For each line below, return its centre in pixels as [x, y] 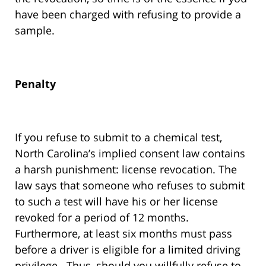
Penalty [35, 84]
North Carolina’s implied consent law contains [130, 153]
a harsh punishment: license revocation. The [126, 170]
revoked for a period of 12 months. [103, 218]
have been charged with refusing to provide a [128, 15]
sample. [35, 31]
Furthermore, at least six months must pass [123, 234]
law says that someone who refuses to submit [130, 186]
